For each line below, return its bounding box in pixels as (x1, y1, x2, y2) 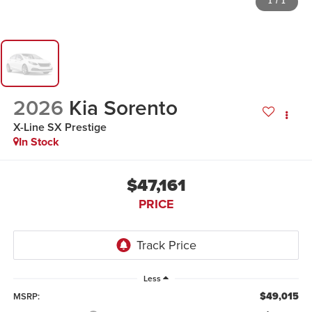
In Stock (18, 133, 59, 150)
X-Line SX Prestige (13, 118, 107, 135)
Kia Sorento (68, 92, 178, 123)
